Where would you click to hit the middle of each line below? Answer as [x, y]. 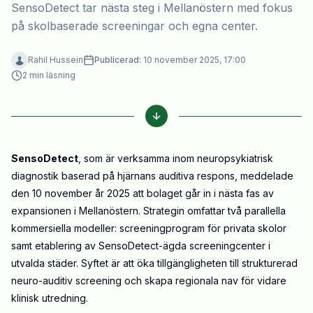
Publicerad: [118, 60]
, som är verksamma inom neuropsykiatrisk [176, 159]
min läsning [51, 75]
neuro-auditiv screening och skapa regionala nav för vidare [149, 281]
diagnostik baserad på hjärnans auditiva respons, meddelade [152, 176]
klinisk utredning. [50, 298]
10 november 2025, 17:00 [195, 60]
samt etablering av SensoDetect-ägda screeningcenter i [141, 246]
